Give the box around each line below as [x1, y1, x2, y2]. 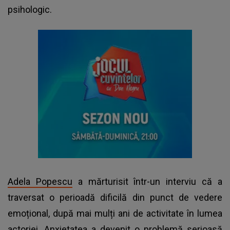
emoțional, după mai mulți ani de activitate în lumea [8, 207, 222, 219]
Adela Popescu [8, 176, 72, 187]
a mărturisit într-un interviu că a [72, 176, 223, 187]
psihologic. [8, 4, 52, 15]
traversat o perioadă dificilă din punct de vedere [8, 191, 222, 203]
